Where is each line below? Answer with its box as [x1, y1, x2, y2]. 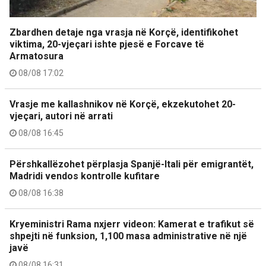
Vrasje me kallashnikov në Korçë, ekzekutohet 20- [9, 99, 236, 110]
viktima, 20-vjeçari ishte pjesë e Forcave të [9, 39, 204, 50]
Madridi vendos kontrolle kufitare [9, 170, 160, 182]
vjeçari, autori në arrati [9, 110, 113, 122]
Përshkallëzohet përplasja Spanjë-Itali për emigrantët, [9, 159, 254, 170]
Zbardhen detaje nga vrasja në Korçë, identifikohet [9, 27, 238, 38]
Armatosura [9, 50, 64, 62]
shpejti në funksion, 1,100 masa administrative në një [9, 230, 247, 242]
